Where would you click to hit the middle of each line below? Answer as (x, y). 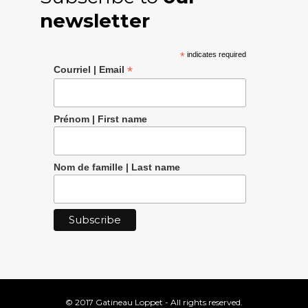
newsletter (95, 21)
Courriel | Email (90, 70)
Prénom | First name (100, 119)
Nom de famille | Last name (117, 167)
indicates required (216, 55)
